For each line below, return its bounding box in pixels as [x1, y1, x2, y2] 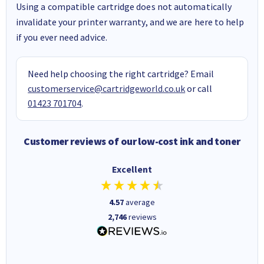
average [126, 196, 155, 207]
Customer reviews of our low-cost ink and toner [24, 134, 240, 148]
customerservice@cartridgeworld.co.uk [28, 82, 186, 94]
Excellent [112, 163, 152, 175]
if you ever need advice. [16, 31, 107, 43]
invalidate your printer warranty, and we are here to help [16, 15, 245, 28]
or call [185, 82, 213, 94]
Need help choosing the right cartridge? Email [28, 67, 214, 80]
